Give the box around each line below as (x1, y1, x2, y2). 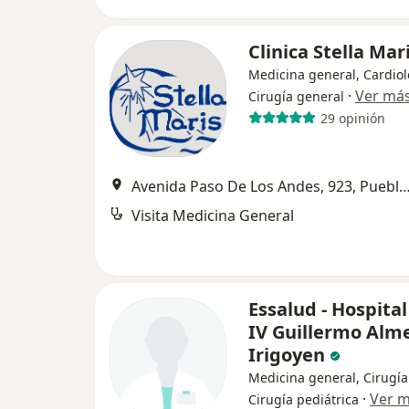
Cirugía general (248, 88, 344, 106)
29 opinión (320, 109, 385, 127)
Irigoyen (248, 342, 330, 368)
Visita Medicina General (131, 205, 294, 226)
